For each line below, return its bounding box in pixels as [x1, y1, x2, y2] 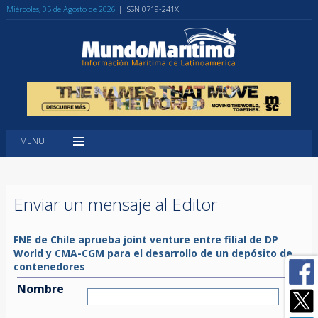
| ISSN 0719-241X [118, 4, 179, 14]
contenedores [13, 259, 85, 273]
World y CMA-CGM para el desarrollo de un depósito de [13, 246, 292, 260]
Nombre [16, 280, 64, 297]
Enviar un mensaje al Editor [13, 192, 217, 216]
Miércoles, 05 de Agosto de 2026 [6, 4, 116, 14]
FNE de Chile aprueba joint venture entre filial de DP [13, 232, 278, 246]
